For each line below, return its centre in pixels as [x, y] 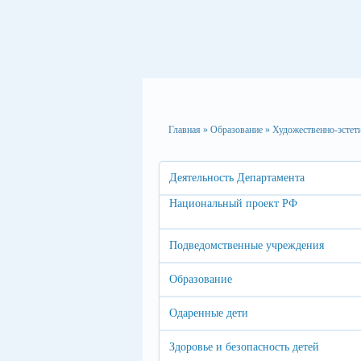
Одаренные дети [209, 313]
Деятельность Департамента [237, 178]
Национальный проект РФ [233, 203]
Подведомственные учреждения [247, 245]
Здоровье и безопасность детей [244, 347]
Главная [185, 130]
